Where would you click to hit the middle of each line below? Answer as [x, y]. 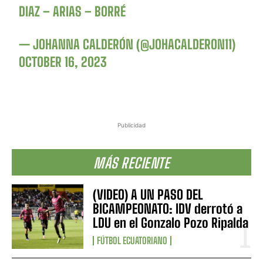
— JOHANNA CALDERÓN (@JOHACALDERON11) [127, 45]
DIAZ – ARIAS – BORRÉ [73, 12]
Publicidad [131, 125]
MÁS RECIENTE [131, 163]
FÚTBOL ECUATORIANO [132, 241]
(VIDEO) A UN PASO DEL [148, 195]
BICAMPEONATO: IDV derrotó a [168, 209]
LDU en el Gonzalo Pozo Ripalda [171, 223]
